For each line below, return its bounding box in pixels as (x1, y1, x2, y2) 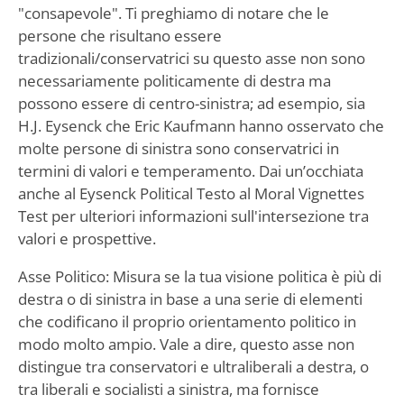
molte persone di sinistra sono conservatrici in (17, 137, 339, 159)
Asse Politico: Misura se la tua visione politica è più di (17, 265, 381, 287)
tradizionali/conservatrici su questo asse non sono (17, 47, 365, 69)
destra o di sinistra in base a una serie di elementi (17, 288, 363, 309)
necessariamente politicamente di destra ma (17, 69, 331, 91)
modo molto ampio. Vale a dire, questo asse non (17, 333, 354, 354)
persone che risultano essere (17, 24, 222, 46)
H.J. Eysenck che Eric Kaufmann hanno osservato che (17, 115, 384, 136)
